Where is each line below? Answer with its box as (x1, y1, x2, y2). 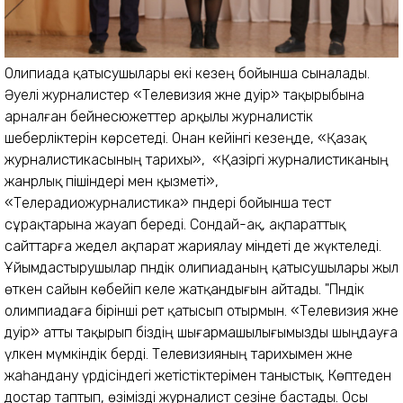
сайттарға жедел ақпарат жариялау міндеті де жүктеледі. (4, 237, 381, 255)
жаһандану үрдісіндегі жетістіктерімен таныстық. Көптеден (4, 366, 391, 384)
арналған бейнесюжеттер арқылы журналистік (4, 107, 313, 125)
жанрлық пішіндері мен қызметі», (4, 172, 219, 190)
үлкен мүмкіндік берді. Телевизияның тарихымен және (4, 345, 353, 363)
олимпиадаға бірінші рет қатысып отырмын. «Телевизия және (4, 301, 399, 319)
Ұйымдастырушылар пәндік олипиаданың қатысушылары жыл (4, 258, 399, 276)
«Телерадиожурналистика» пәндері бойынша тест (4, 193, 331, 211)
